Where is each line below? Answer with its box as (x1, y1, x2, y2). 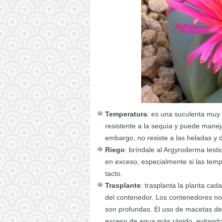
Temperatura (105, 110, 147, 118)
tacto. (105, 169, 122, 177)
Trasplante (105, 181, 141, 189)
